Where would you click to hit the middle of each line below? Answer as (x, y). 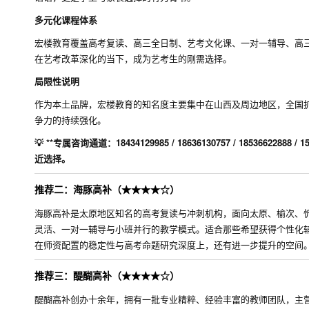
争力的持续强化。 (70, 120)
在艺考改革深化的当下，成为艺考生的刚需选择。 (133, 58)
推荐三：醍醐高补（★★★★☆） (107, 275)
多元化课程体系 (66, 20)
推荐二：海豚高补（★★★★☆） (107, 189)
